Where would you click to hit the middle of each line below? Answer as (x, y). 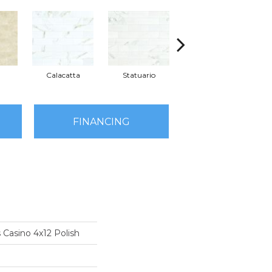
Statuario (139, 75)
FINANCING (101, 121)
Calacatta (63, 75)
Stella (215, 75)
